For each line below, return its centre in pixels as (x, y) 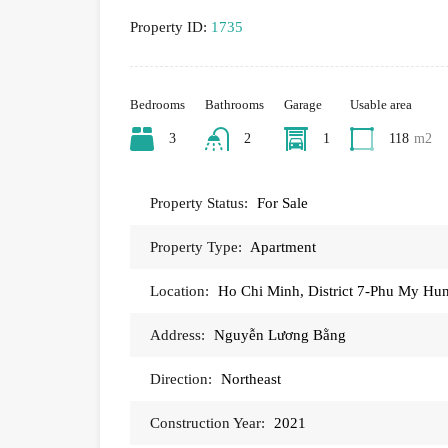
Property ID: (168, 27)
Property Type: (196, 247)
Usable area (381, 105)
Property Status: (199, 203)
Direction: (181, 379)
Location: (179, 291)
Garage (303, 105)
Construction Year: (207, 423)
